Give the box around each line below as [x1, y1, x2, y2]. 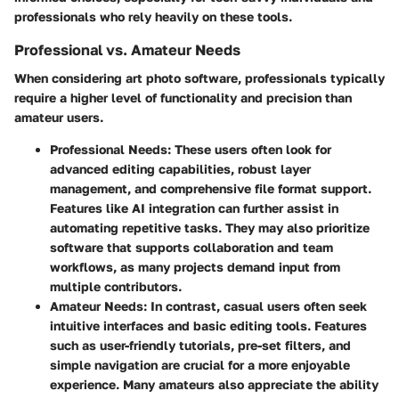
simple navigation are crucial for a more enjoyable [50, 357, 350, 373]
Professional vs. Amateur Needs [14, 41, 240, 60]
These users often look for [171, 142, 331, 158]
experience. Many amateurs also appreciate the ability [50, 377, 379, 393]
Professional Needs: [50, 142, 171, 158]
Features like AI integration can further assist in [50, 200, 338, 216]
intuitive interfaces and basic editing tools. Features [50, 318, 367, 334]
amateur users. [14, 110, 103, 126]
